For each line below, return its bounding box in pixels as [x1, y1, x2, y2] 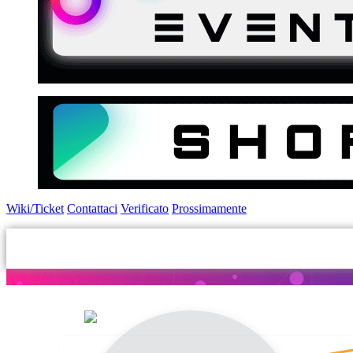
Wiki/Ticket [6, 202, 64, 215]
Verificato [121, 202, 169, 215]
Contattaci [67, 202, 117, 215]
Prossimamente [172, 202, 247, 215]
